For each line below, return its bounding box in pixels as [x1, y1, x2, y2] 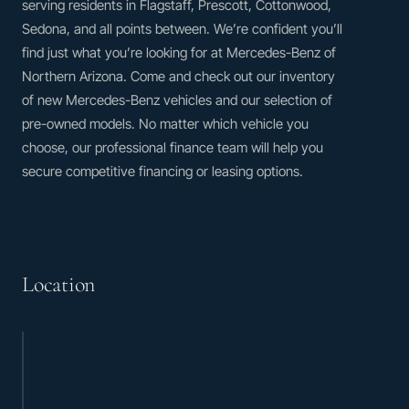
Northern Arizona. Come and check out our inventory [22, 67, 335, 85]
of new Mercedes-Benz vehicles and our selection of [22, 90, 332, 109]
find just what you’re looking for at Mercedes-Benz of [22, 43, 336, 61]
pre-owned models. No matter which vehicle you [22, 114, 309, 132]
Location [22, 270, 96, 298]
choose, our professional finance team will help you [22, 138, 323, 156]
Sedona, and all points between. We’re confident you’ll [22, 19, 342, 37]
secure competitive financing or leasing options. [22, 162, 303, 180]
